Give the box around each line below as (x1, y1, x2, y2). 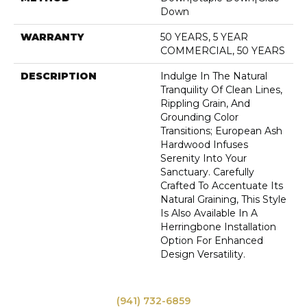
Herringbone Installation (160, 221, 276, 234)
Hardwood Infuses (160, 138, 248, 151)
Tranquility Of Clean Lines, (160, 84, 282, 97)
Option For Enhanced (160, 234, 263, 247)
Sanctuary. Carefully (160, 166, 254, 179)
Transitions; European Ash (160, 125, 282, 138)
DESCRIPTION (21, 70, 97, 83)
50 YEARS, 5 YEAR (160, 31, 248, 44)
